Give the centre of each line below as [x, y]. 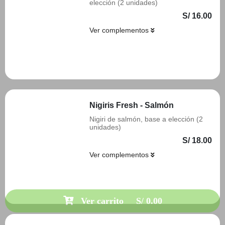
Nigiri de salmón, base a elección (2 [146, 119]
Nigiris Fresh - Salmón [132, 105]
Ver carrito [102, 201]
